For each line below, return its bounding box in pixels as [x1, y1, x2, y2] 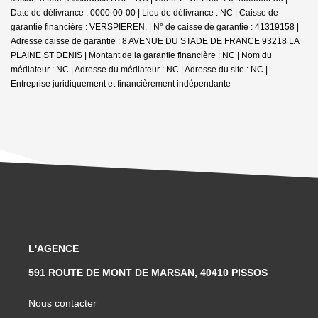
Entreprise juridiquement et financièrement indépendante [11, 78, 231, 89]
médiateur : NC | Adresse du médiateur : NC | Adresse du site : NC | [11, 64, 268, 75]
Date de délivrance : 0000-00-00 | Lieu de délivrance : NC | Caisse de [11, 7, 278, 18]
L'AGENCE [28, 242, 79, 254]
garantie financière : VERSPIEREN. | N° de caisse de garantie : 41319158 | [11, 21, 299, 32]
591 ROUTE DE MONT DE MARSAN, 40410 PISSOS [28, 266, 268, 278]
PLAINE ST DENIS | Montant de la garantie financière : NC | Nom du [11, 50, 272, 60]
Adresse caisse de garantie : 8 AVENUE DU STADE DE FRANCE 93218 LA [11, 35, 300, 46]
